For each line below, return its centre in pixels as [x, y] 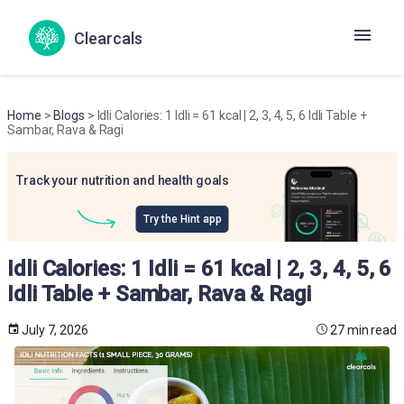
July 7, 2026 [55, 330]
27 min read [363, 330]
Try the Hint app [182, 219]
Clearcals [108, 38]
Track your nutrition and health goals [123, 180]
